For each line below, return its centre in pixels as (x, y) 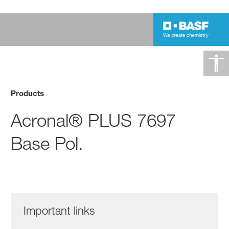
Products (28, 93)
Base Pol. (47, 143)
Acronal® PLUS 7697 (94, 120)
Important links (60, 210)
